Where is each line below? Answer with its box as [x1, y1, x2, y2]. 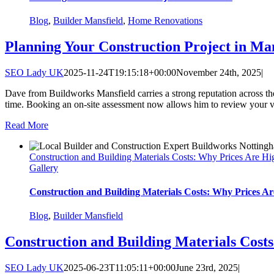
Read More [5, 119, 48, 130]
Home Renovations [128, 15, 202, 26]
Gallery [29, 162, 58, 173]
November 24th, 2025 [176, 67, 261, 78]
